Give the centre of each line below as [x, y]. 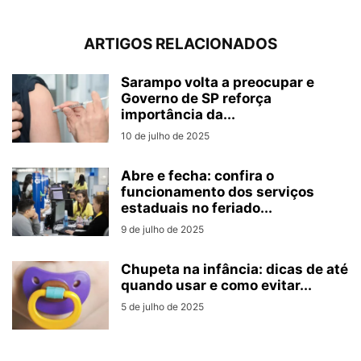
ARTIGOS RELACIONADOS [180, 44]
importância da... [178, 114]
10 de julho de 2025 [165, 136]
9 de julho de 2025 [162, 229]
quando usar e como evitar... [216, 285]
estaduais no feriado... [197, 208]
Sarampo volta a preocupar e [218, 82]
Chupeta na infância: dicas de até [234, 269]
